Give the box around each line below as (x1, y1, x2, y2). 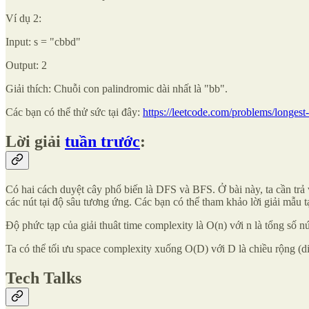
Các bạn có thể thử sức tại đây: (6, 106, 143, 118)
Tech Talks (6, 268, 81, 287)
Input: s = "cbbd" (6, 35, 81, 48)
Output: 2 (6, 59, 47, 71)
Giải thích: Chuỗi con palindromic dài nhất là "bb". (6, 82, 228, 94)
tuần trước (65, 132, 140, 150)
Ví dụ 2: (6, 12, 41, 24)
